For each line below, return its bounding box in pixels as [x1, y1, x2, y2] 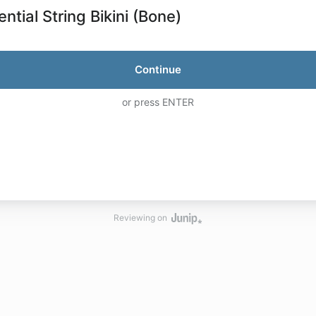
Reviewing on [113, 212, 167, 223]
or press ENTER [122, 96, 194, 109]
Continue [135, 63, 181, 77]
